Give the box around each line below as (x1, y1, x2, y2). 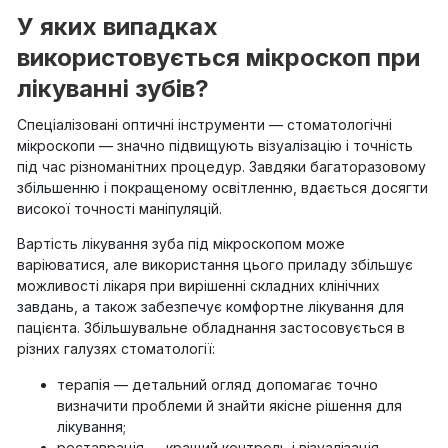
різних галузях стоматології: (17, 340, 215, 358)
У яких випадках (17, 11, 218, 41)
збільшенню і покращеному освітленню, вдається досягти (17, 178, 428, 196)
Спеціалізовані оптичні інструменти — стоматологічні (17, 115, 392, 133)
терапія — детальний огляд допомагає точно (57, 375, 378, 393)
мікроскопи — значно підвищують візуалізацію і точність (17, 136, 413, 154)
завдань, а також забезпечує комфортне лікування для (17, 298, 404, 316)
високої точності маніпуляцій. (17, 199, 222, 217)
